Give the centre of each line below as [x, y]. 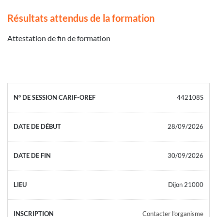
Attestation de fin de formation [59, 38]
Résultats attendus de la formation [81, 18]
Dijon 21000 [186, 184]
